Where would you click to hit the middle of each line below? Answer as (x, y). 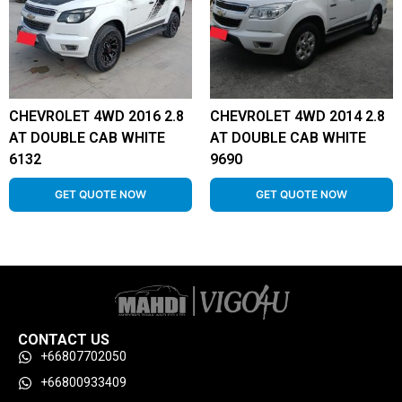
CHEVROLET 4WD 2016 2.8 (96, 116)
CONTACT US (64, 340)
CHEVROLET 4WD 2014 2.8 (297, 116)
